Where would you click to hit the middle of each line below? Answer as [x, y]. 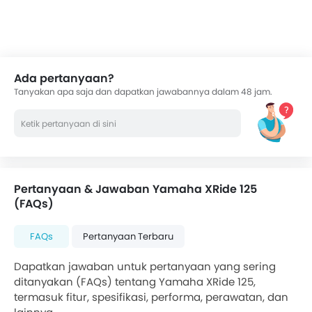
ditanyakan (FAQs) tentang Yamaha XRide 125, [135, 282]
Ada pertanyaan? [64, 79]
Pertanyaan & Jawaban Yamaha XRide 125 [135, 189]
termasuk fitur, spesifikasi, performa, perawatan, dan [151, 297]
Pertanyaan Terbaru [128, 237]
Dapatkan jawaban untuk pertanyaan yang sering [145, 267]
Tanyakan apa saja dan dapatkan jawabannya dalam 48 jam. [143, 92]
